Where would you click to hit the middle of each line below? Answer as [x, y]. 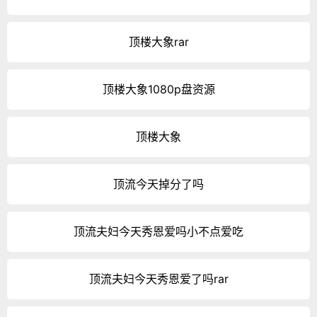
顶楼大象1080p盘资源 [158, 90]
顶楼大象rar [158, 42]
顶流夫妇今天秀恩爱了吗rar [158, 279]
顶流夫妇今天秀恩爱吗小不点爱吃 [158, 232]
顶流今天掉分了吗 [158, 184]
